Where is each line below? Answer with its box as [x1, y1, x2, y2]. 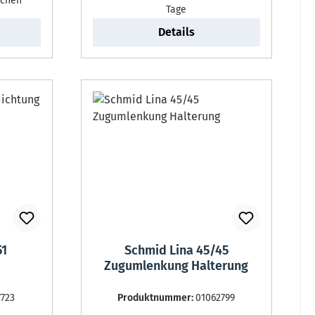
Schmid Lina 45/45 [124, 243, 229, 259]
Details [157, 25, 195, 39]
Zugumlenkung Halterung [104, 258, 249, 274]
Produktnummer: [117, 292, 196, 304]
